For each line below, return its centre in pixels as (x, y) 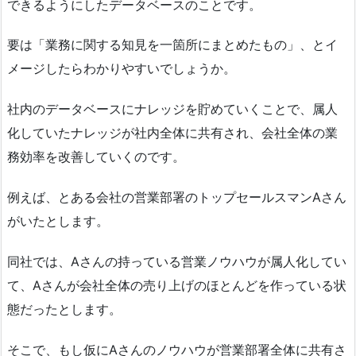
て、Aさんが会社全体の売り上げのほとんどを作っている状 (177, 285)
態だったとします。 (64, 309)
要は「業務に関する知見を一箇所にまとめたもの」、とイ (172, 45)
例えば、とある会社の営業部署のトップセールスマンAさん (177, 197)
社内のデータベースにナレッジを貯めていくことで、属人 (172, 109)
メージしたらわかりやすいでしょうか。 (122, 69)
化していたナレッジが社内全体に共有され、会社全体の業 (172, 133)
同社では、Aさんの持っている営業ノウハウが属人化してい (177, 261)
